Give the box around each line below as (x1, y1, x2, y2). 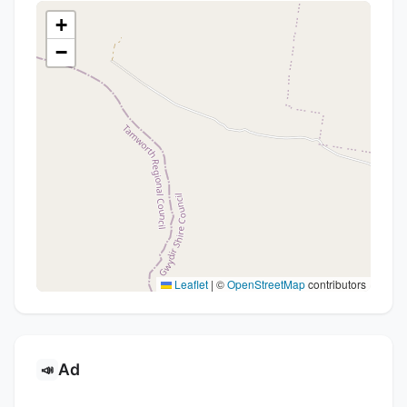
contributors (305, 276, 366, 293)
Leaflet (172, 276, 208, 293)
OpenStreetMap (227, 276, 305, 293)
